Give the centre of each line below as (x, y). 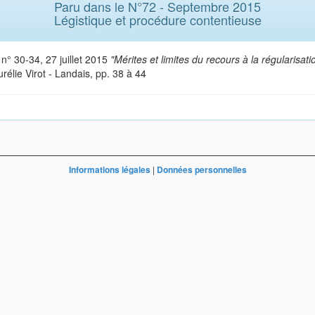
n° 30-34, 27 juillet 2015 (56, 59)
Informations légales (109, 169)
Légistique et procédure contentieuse (157, 19)
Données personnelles (201, 169)
